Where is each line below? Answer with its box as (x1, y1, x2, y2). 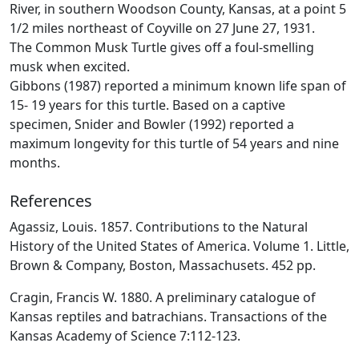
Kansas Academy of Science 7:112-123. (10, 326, 240, 345)
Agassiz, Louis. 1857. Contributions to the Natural (10, 217, 308, 236)
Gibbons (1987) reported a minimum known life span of (10, 76, 346, 95)
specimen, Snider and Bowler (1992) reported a (10, 115, 294, 133)
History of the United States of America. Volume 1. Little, (10, 236, 349, 255)
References (10, 189, 92, 212)
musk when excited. (10, 57, 130, 75)
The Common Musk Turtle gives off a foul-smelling (10, 38, 314, 56)
